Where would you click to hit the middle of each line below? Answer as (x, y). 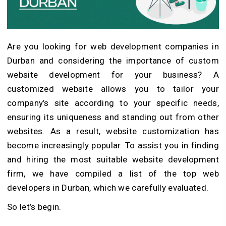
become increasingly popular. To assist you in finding (113, 145)
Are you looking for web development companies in (113, 46)
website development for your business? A (113, 74)
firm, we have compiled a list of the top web (113, 173)
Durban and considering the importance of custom (113, 60)
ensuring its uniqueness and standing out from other (113, 117)
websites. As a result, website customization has (113, 131)
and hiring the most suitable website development (113, 159)
